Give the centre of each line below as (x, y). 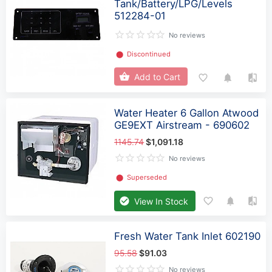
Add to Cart (158, 76)
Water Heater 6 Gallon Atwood (187, 113)
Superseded (147, 178)
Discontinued (149, 54)
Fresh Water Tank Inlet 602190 (188, 236)
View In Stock (161, 201)
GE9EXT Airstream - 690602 (182, 125)
